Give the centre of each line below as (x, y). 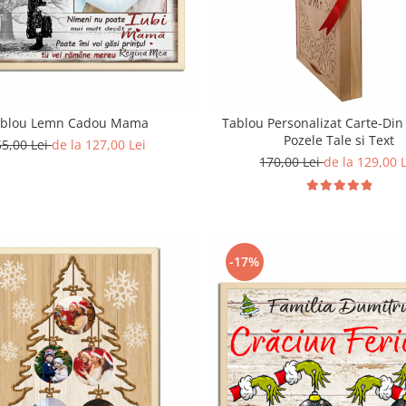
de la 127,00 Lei (99, 144)
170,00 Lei (292, 161)
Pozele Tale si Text (338, 140)
